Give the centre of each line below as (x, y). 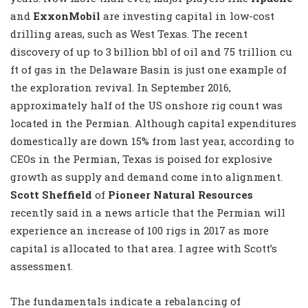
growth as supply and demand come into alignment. (146, 177)
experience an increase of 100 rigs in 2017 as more (140, 231)
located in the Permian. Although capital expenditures (153, 123)
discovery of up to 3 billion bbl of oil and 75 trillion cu (151, 52)
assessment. (42, 266)
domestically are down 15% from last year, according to (152, 141)
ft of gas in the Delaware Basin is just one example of (148, 70)
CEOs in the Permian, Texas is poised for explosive (141, 159)
